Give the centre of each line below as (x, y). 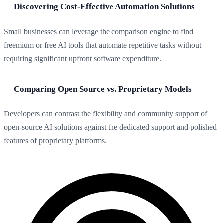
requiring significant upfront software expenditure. (83, 59)
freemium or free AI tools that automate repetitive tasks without (103, 45)
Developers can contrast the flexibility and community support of (106, 114)
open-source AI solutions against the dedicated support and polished (110, 127)
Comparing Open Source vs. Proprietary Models (103, 89)
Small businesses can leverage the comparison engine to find (99, 32)
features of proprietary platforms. (55, 141)
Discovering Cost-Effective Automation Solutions (104, 7)
